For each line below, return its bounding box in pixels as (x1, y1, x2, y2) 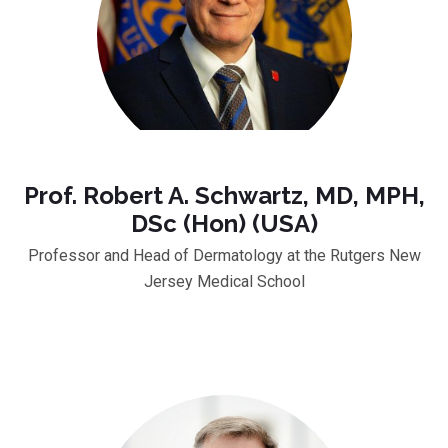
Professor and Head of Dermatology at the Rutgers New (27, 245, 421, 265)
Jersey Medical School (143, 271, 305, 291)
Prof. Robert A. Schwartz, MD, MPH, (23, 180, 425, 210)
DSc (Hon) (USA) (130, 208, 318, 238)
